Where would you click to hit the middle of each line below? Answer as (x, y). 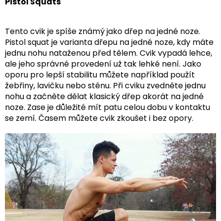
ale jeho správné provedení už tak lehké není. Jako (103, 64)
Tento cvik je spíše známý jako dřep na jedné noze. (103, 31)
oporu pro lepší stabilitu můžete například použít (100, 74)
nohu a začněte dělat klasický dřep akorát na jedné (104, 96)
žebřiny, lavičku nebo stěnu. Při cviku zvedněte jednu (105, 85)
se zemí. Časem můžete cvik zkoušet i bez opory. (99, 118)
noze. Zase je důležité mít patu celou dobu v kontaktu (108, 107)
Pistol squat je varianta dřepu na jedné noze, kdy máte (109, 42)
